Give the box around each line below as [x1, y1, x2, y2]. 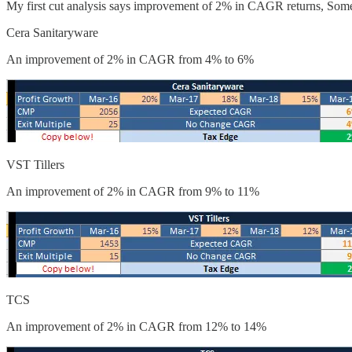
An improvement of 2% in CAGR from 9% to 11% [6, 184, 259, 198]
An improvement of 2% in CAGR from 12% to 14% [6, 319, 266, 333]
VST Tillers [6, 157, 64, 171]
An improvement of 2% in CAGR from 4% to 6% [6, 52, 254, 66]
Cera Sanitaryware [6, 25, 98, 39]
